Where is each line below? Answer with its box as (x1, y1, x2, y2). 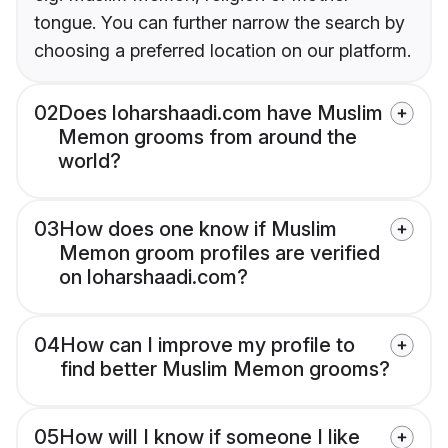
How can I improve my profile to (60, 333, 355, 358)
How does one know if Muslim (59, 217, 337, 242)
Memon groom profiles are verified (59, 241, 380, 266)
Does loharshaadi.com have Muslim (58, 101, 383, 126)
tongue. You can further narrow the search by (34, 12, 405, 34)
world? (58, 149, 121, 174)
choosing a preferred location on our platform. (34, 40, 411, 62)
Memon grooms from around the (58, 125, 357, 150)
